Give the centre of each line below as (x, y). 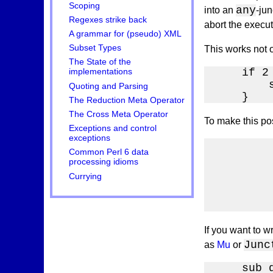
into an (220, 10)
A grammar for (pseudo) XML (126, 34)
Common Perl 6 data (109, 152)
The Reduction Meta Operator (127, 100)
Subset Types (95, 48)
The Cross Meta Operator (119, 114)
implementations (101, 72)
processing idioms (104, 162)
